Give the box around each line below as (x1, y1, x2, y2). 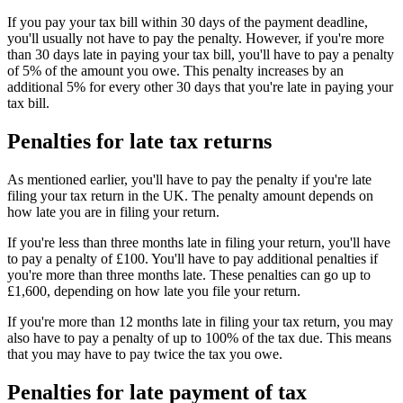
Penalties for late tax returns (7, 130, 272, 154)
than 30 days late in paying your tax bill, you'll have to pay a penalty (7, 47, 394, 63)
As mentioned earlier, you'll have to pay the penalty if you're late (7, 172, 372, 188)
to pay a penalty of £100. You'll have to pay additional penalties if (7, 251, 378, 267)
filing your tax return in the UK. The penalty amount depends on (7, 188, 373, 204)
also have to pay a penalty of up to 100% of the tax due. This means (7, 330, 391, 346)
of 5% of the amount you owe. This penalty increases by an (7, 63, 344, 79)
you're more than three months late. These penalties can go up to (7, 267, 371, 283)
